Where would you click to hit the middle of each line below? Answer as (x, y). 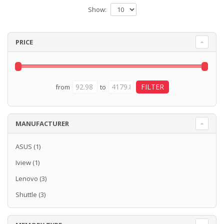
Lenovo (27, 179)
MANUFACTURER (42, 124)
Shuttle (26, 195)
